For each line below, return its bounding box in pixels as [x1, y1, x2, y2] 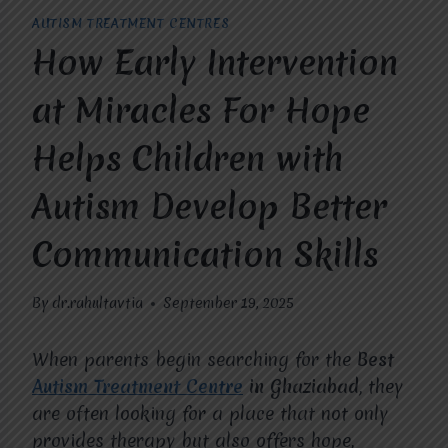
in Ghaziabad [243, 374, 359, 399]
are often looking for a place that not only [32, 401, 388, 426]
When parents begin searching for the [32, 347, 357, 372]
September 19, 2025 [163, 293, 295, 313]
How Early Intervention [32, 40, 398, 87]
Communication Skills [32, 232, 378, 279]
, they [359, 374, 403, 399]
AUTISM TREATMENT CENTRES [32, 15, 230, 33]
